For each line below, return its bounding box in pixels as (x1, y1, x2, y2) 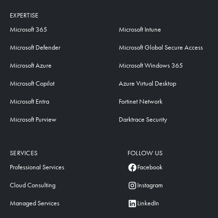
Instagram (137, 181, 163, 189)
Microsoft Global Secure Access (118, 43, 203, 52)
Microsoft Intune (118, 25, 161, 34)
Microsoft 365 (10, 25, 47, 34)
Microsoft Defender (10, 43, 60, 52)
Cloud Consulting (10, 181, 55, 189)
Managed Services (10, 199, 59, 207)
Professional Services (10, 163, 64, 171)
